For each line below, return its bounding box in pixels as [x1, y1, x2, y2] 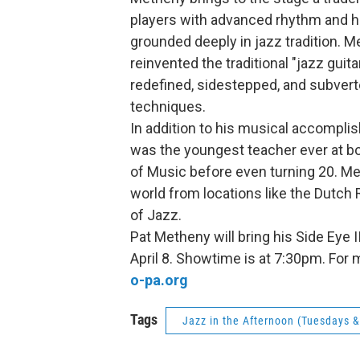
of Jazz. [130, 207, 182, 223]
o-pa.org [130, 272, 188, 288]
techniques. [130, 98, 206, 115]
